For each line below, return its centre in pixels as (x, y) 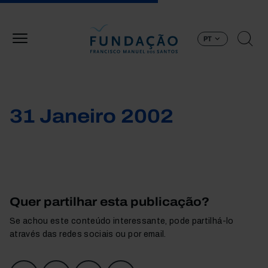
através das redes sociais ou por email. (88, 234)
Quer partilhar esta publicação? (109, 202)
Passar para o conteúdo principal (199, 7)
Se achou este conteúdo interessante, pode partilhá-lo (122, 221)
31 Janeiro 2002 (92, 116)
